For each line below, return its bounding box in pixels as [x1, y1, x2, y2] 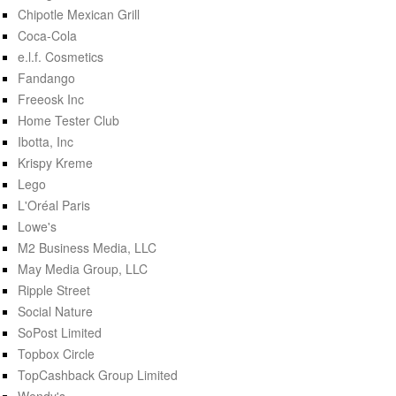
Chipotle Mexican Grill [18, 4, 140, 23]
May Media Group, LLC [18, 259, 148, 278]
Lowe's [18, 217, 57, 235]
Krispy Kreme [18, 153, 93, 171]
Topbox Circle [18, 344, 95, 362]
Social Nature [18, 301, 93, 320]
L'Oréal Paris [18, 195, 90, 214]
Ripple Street [18, 280, 90, 299]
